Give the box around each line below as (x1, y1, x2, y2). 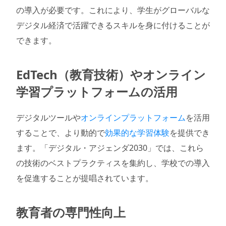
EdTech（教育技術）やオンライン (16, 66, 206, 83)
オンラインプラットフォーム (81, 112, 186, 124)
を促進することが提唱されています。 (16, 173, 153, 184)
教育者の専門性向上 (16, 204, 126, 221)
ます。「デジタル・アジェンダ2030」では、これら (16, 142, 204, 154)
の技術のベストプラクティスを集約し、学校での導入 (16, 157, 210, 169)
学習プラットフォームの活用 (16, 83, 178, 100)
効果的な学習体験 (105, 127, 169, 139)
